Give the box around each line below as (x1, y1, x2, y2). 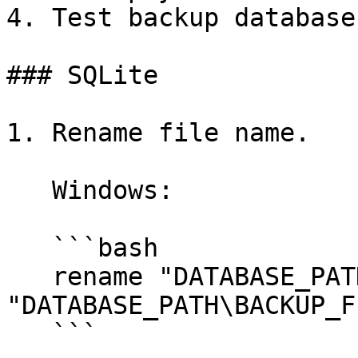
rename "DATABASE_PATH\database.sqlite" (6, 262, 52, 291)
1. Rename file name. (6, 118, 310, 147)
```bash (6, 233, 52, 262)
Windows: (6, 176, 52, 205)
